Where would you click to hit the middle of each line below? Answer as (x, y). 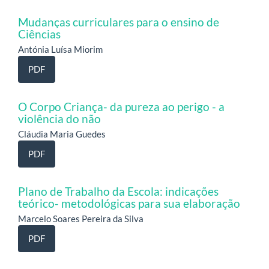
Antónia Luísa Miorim (60, 49)
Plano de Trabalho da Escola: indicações (118, 191)
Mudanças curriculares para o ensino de (119, 22)
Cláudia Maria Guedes (62, 134)
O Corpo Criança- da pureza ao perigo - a (121, 106)
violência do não (59, 118)
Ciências (39, 34)
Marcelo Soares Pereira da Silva (81, 218)
